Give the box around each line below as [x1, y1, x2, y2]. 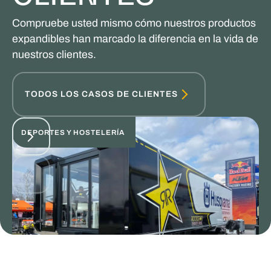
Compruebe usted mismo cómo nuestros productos [11, 16, 256, 29]
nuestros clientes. [11, 48, 96, 60]
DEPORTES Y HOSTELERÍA [21, 129, 125, 136]
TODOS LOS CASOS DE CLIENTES [25, 89, 178, 99]
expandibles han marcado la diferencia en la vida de [11, 32, 258, 45]
